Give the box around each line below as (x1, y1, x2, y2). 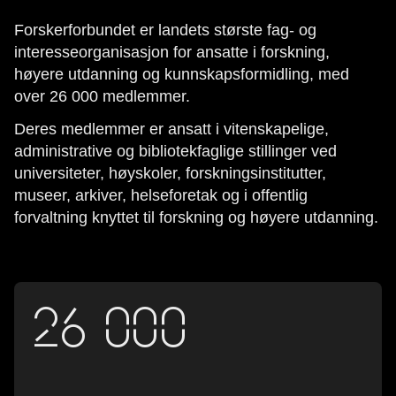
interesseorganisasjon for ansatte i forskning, (14, 43, 330, 61)
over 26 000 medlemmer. (14, 88, 194, 105)
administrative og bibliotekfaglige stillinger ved (14, 142, 337, 160)
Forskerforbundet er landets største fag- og (14, 21, 316, 39)
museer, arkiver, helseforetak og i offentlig (14, 187, 308, 204)
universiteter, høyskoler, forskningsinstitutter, (14, 164, 326, 182)
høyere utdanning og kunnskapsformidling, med (14, 65, 349, 83)
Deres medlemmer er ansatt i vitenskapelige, (14, 120, 329, 138)
